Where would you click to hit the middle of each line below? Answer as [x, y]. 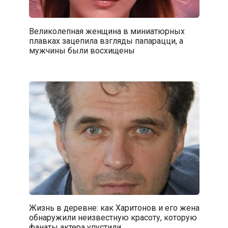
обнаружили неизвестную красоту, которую [113, 217]
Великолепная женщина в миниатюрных [107, 31]
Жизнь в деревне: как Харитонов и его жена [114, 208]
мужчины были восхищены [82, 50]
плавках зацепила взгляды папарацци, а [106, 41]
